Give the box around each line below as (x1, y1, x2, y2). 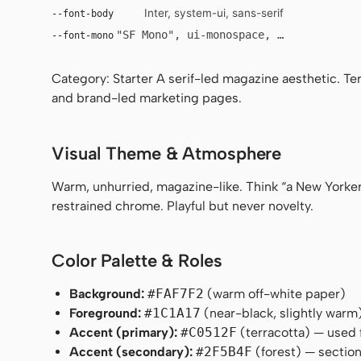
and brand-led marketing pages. (52, 90, 242, 106)
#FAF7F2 (147, 286, 205, 302)
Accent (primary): (69, 325, 178, 341)
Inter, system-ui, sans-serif (144, 6, 284, 19)
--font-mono (52, 29, 114, 41)
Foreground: (69, 305, 142, 322)
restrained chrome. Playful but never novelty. (52, 197, 313, 214)
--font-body (52, 7, 114, 19)
